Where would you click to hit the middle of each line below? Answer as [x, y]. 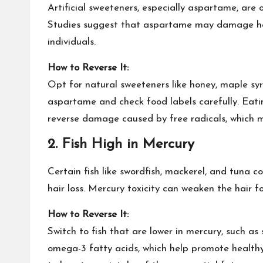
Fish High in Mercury [128, 144]
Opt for [66, 85]
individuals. [72, 42]
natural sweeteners [127, 85]
